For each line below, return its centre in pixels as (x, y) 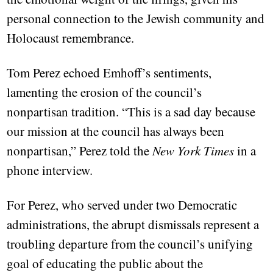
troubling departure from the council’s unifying (130, 244)
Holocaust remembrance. (71, 38)
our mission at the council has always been (116, 131)
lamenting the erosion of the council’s (105, 92)
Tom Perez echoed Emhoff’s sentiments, (109, 73)
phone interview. (50, 170)
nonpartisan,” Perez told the (80, 151)
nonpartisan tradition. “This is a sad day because (131, 112)
